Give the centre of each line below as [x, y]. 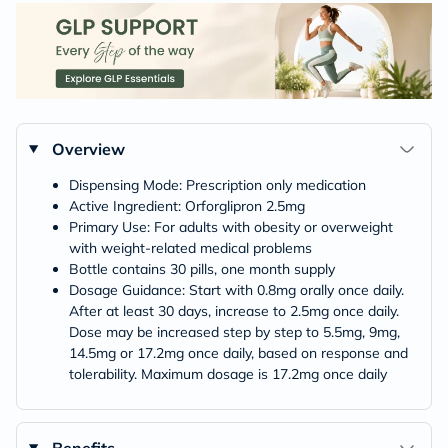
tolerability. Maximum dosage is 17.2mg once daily [228, 373]
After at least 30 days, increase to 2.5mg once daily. [234, 310]
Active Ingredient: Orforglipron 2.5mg [187, 205]
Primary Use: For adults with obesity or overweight [231, 226]
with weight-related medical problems [190, 247]
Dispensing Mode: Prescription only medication [217, 184]
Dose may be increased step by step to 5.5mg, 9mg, [234, 331]
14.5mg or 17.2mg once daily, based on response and [238, 352]
